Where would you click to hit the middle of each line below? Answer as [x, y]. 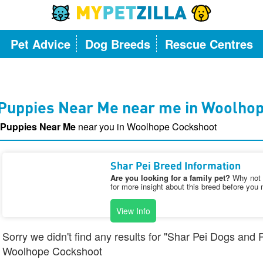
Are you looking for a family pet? [170, 178]
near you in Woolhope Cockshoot [147, 127]
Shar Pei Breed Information [175, 167]
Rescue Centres [209, 44]
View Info [133, 211]
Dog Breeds [117, 44]
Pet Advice [40, 44]
